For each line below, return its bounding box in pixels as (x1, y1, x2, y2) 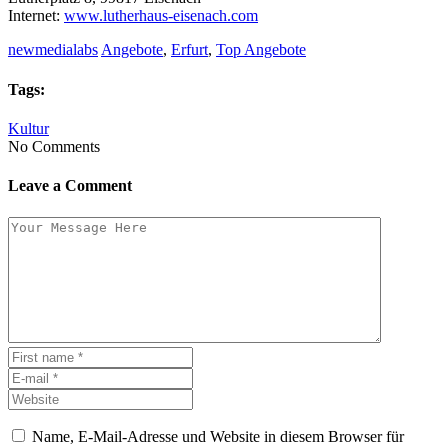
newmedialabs (8, 41, 98, 59)
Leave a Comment (8, 177, 132, 195)
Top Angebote (216, 41, 306, 59)
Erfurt (171, 41, 208, 59)
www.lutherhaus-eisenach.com (64, 7, 258, 25)
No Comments (8, 137, 100, 155)
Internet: (8, 7, 64, 25)
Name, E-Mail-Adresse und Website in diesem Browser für (32, 427, 404, 445)
